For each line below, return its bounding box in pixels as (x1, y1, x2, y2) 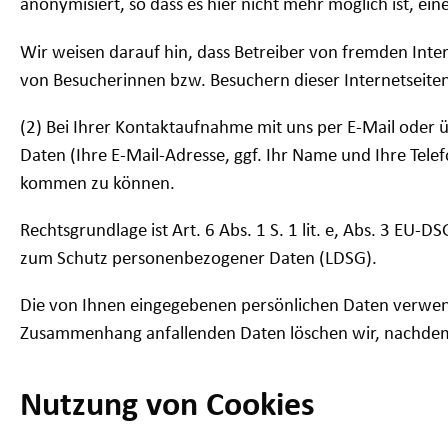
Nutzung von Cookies (20, 389, 315, 423)
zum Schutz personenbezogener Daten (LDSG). (20, 249, 377, 269)
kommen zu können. (20, 174, 175, 194)
